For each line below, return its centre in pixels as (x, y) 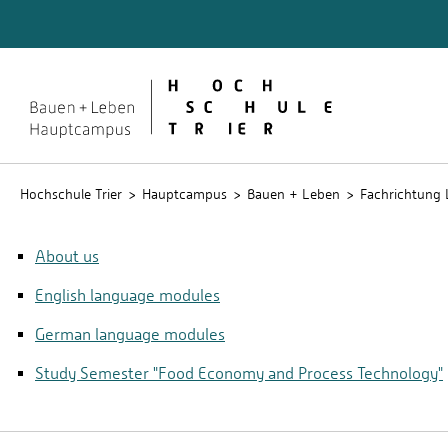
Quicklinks (67, 32)
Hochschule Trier (71, 194)
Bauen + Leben (293, 194)
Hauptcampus (184, 194)
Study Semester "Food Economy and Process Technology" (239, 373)
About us (67, 256)
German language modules (130, 334)
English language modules (127, 295)
